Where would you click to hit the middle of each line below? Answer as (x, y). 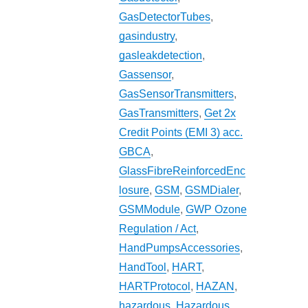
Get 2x (220, 113)
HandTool (143, 267)
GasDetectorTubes (165, 17)
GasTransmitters (159, 113)
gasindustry (147, 36)
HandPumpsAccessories (180, 248)
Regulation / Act (158, 229)
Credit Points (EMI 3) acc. (181, 133)
